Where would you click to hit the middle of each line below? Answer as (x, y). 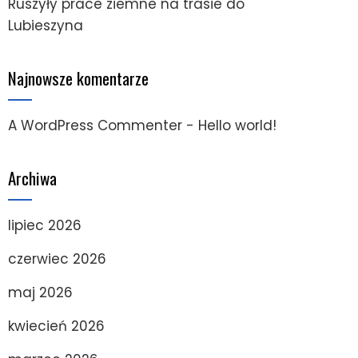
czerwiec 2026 (57, 259)
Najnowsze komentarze (78, 78)
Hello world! (237, 125)
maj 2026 (40, 292)
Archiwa (32, 177)
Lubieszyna (46, 25)
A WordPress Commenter (95, 125)
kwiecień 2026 (56, 326)
